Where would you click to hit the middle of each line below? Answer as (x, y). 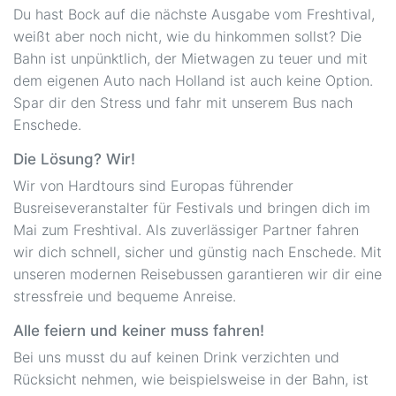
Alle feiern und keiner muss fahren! (139, 330)
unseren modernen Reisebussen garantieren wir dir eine (198, 274)
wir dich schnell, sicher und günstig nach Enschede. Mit (198, 251)
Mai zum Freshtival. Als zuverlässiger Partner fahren (186, 229)
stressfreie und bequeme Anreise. (125, 296)
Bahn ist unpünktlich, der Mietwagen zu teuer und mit (190, 58)
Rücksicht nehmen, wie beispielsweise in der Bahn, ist (191, 379)
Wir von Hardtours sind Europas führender (153, 185)
